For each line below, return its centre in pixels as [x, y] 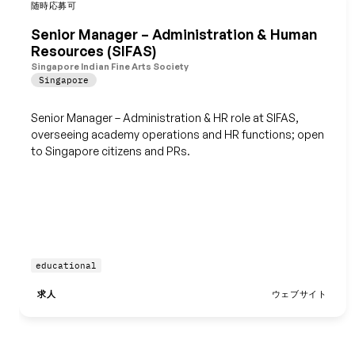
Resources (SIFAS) [93, 51]
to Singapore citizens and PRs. [110, 151]
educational [66, 266]
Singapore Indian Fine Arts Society [109, 66]
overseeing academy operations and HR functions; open [177, 134]
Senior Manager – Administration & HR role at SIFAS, [164, 117]
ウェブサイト [299, 294]
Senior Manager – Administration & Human [174, 34]
